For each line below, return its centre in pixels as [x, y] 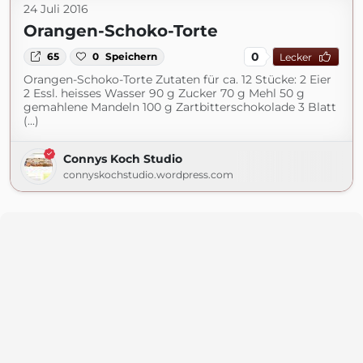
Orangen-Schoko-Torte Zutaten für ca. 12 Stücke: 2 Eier [177, 79]
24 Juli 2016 [56, 9]
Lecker [295, 57]
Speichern [132, 56]
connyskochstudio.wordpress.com [148, 175]
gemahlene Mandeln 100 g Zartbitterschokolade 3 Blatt [180, 107]
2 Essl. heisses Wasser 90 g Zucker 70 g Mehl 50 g [164, 93]
